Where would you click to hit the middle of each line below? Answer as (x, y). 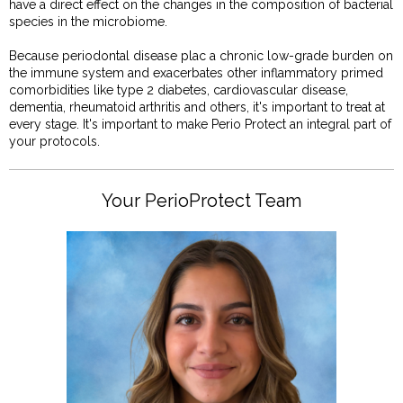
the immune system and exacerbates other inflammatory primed (196, 73)
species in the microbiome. (88, 22)
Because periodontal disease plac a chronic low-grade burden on (201, 56)
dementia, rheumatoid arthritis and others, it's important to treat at (197, 107)
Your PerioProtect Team (201, 200)
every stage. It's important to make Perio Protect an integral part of (200, 125)
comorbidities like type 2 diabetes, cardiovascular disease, (179, 90)
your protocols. (54, 142)
